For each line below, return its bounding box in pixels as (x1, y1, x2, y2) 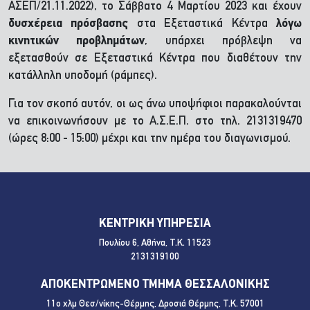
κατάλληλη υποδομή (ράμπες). (8, 70, 157, 82)
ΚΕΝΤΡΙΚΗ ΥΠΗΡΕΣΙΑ (99, 218, 211, 230)
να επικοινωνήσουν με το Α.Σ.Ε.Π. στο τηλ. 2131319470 (8, 116, 302, 127)
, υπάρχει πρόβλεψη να (145, 35, 302, 47)
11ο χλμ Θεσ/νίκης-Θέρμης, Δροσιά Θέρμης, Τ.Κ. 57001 (46, 300, 264, 309)
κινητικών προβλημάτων (8, 35, 145, 47)
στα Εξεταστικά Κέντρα (128, 18, 277, 30)
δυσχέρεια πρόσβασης (8, 18, 129, 30)
